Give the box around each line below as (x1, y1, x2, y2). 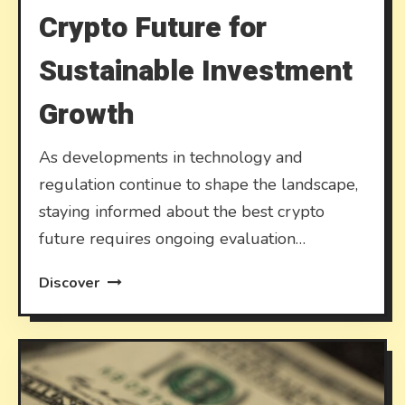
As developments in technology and (39, 146, 304, 168)
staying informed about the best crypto (39, 200, 325, 222)
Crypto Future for (39, 5, 268, 49)
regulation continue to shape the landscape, (39, 173, 359, 195)
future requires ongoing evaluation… (39, 227, 306, 250)
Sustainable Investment (39, 49, 353, 92)
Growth (39, 92, 135, 136)
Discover (39, 272, 104, 293)
